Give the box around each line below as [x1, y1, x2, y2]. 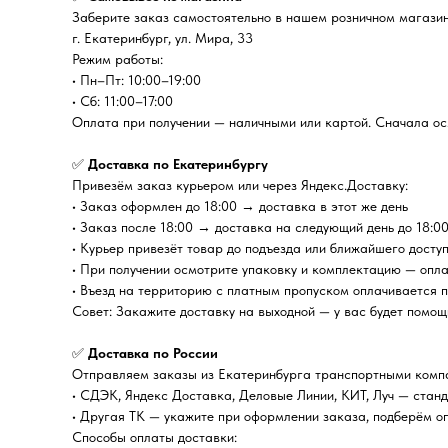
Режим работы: [72, 51, 163, 67]
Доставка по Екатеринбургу [88, 156, 268, 172]
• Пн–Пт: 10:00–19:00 [72, 72, 201, 88]
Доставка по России [88, 345, 218, 361]
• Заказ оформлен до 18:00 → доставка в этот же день [72, 198, 408, 214]
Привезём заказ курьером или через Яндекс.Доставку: [72, 177, 408, 193]
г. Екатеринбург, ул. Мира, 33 [72, 30, 253, 46]
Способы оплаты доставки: [72, 429, 237, 445]
